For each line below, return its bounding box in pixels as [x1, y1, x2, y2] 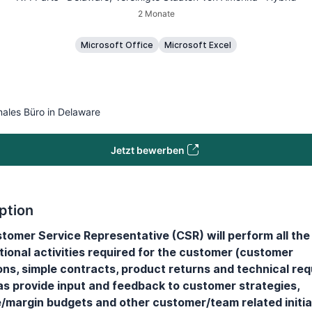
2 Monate [137, 8, 175, 19]
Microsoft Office [81, 40, 153, 50]
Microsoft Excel [164, 40, 231, 50]
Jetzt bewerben [111, 143, 185, 156]
